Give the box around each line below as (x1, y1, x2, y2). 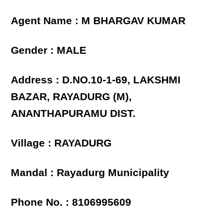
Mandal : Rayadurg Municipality (11, 167, 170, 179)
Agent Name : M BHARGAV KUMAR (11, 15, 186, 27)
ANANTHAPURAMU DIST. (11, 108, 136, 119)
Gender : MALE (11, 44, 87, 56)
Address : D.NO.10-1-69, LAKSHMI (11, 74, 181, 86)
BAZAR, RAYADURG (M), (11, 91, 132, 103)
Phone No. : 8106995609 (11, 196, 132, 208)
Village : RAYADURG (11, 137, 112, 149)
